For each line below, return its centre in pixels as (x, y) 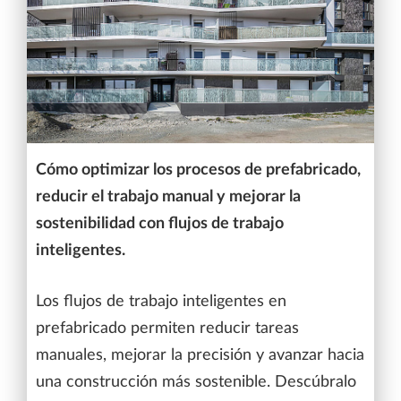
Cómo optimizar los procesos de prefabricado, (198, 169)
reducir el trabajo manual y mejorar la (168, 196)
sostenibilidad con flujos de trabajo (160, 223)
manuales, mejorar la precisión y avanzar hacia (200, 355)
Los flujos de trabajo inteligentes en (161, 301)
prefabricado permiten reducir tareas (167, 328)
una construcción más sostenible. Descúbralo (196, 382)
